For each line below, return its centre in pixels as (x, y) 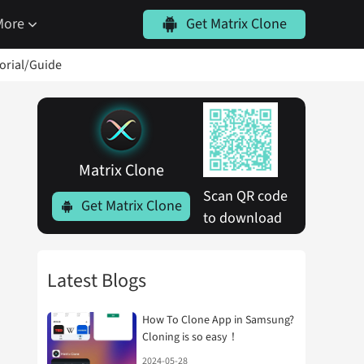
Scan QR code (247, 196)
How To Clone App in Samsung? (218, 320)
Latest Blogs (97, 281)
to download (243, 218)
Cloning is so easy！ (191, 337)
